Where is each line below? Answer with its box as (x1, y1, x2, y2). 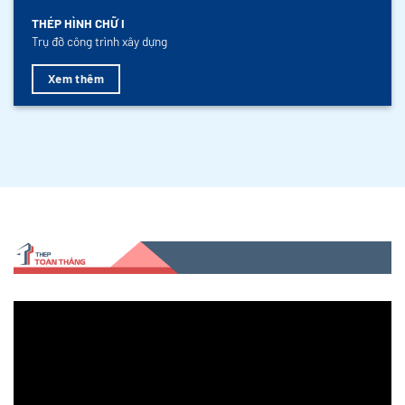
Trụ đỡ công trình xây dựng (32, 33, 167, 50)
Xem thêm (47, 71, 104, 86)
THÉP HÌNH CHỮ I (32, 14, 125, 31)
